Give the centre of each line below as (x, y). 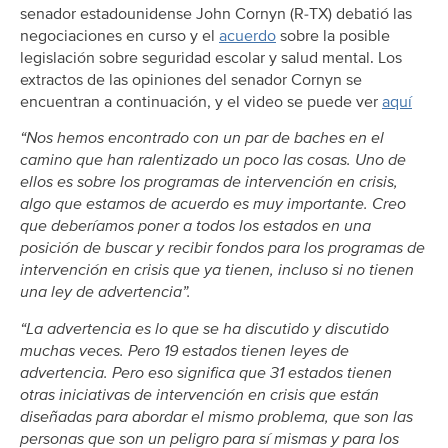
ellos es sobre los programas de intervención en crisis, (209, 182)
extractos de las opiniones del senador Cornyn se (191, 79)
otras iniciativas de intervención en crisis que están (199, 394)
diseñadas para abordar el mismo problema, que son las (216, 416)
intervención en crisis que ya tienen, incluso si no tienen (217, 270)
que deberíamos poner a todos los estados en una (195, 226)
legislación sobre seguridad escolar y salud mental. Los (211, 57)
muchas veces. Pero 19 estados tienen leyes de (184, 350)
